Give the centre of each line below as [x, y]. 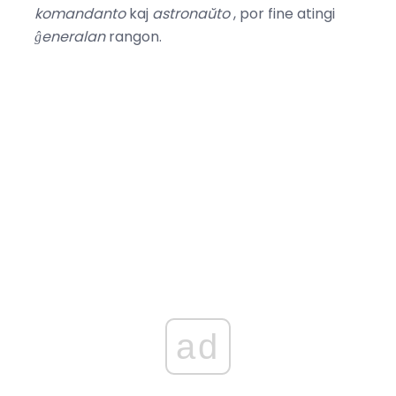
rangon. [133, 37]
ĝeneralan [70, 37]
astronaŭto [191, 14]
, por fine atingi [282, 14]
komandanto [80, 14]
